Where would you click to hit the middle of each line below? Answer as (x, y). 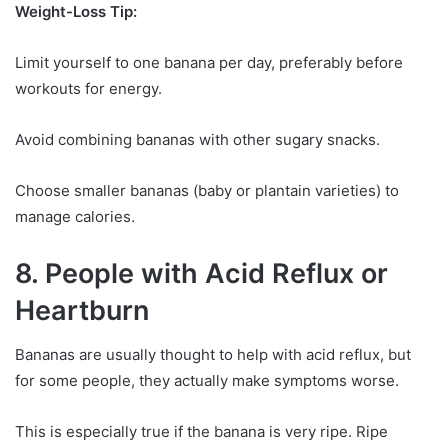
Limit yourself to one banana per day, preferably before (209, 62)
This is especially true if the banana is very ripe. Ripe (201, 432)
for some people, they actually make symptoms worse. (207, 381)
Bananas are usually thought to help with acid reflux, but (213, 355)
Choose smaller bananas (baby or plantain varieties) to (207, 190)
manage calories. (75, 216)
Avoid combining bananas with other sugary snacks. (197, 139)
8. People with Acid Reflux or (201, 273)
